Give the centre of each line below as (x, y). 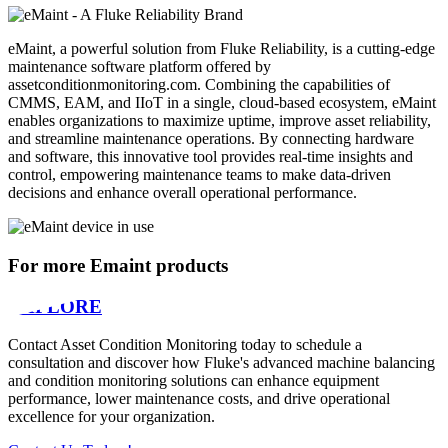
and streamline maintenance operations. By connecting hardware (211, 139)
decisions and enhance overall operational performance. (182, 193)
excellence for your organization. (111, 417)
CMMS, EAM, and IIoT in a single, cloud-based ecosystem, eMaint (222, 103)
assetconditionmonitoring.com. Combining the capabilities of (199, 85)
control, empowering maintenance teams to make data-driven (199, 175)
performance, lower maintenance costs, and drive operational (199, 399)
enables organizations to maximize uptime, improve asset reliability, (219, 121)
